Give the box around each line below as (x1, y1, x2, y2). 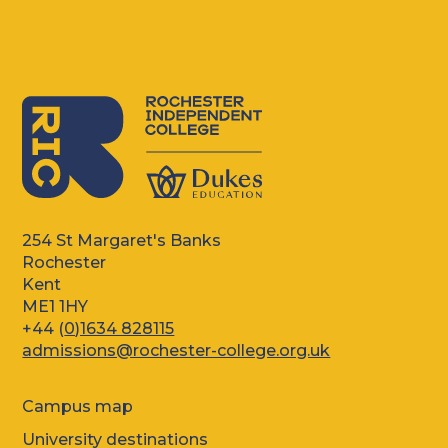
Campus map (22, 397, 134, 416)
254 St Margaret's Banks (22, 231, 232, 250)
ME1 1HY (22, 297, 89, 316)
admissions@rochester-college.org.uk (22, 341, 331, 360)
